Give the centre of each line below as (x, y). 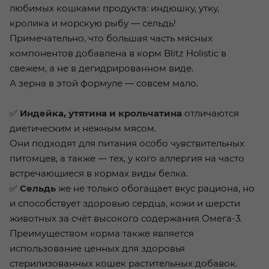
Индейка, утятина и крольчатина (101, 113)
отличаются (210, 113)
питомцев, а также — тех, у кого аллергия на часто (127, 159)
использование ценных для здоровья (97, 249)
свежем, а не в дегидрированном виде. (101, 68)
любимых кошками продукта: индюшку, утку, (114, 8)
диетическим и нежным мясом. (83, 128)
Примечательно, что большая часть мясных (111, 38)
